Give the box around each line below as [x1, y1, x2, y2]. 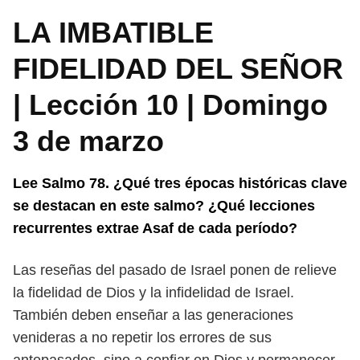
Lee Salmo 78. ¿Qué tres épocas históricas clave [13, 175, 347, 191]
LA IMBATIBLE [13, 16, 214, 49]
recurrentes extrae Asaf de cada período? [13, 220, 297, 236]
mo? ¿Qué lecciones [174, 198, 315, 214]
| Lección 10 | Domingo [13, 88, 328, 121]
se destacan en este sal [13, 198, 174, 214]
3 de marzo [13, 125, 164, 157]
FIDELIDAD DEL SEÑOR [13, 52, 343, 85]
